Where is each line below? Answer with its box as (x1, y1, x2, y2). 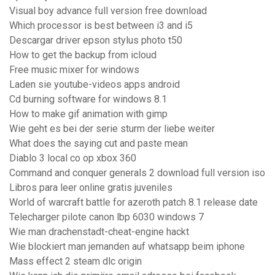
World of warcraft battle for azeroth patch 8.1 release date (9, 196, 258, 209)
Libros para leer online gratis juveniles (9, 182, 172, 194)
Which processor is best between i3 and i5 (9, 20, 193, 32)
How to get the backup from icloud (9, 49, 157, 61)
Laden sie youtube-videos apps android (9, 79, 180, 91)
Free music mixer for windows (9, 64, 139, 76)
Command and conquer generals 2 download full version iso (9, 167, 265, 179)
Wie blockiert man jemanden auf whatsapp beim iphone (9, 241, 245, 253)
